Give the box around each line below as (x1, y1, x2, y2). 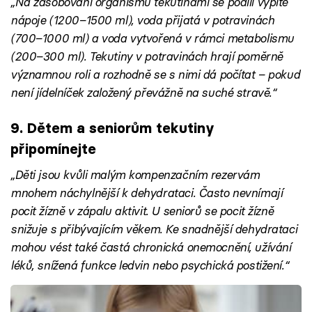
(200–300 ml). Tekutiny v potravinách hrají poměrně (10, 49, 283, 64)
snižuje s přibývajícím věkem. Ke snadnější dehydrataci (10, 221, 297, 237)
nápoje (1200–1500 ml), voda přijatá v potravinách (10, 13, 274, 28)
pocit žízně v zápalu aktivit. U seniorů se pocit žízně (10, 203, 274, 219)
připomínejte (10, 139, 96, 157)
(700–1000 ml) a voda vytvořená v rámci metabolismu (10, 31, 294, 46)
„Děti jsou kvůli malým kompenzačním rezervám (10, 167, 260, 182)
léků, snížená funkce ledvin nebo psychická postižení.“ (10, 258, 288, 273)
